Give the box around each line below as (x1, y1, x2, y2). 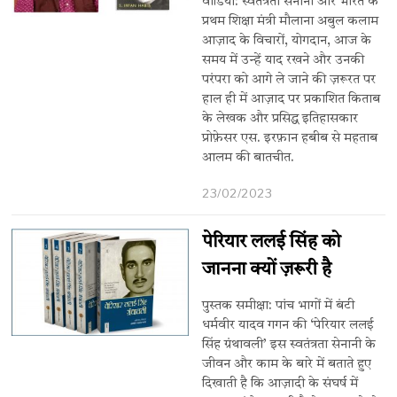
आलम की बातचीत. (202, 151, 295, 165)
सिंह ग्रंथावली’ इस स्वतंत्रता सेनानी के (202, 339, 377, 353)
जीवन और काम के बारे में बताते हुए (202, 358, 372, 372)
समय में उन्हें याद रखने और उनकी (202, 53, 365, 67)
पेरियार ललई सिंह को (202, 233, 341, 253)
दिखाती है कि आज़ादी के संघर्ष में (202, 378, 359, 392)
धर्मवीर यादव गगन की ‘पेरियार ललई (202, 319, 375, 333)
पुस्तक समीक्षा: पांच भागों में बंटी (202, 300, 355, 314)
